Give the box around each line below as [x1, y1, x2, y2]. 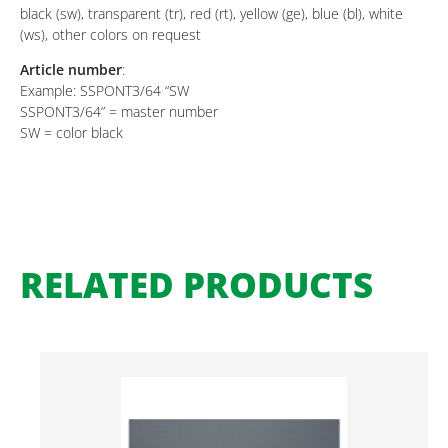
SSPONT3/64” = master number [20, 102, 218, 121]
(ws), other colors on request [20, 25, 201, 44]
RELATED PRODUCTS [20, 261, 373, 308]
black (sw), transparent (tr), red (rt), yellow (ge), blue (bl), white [20, 4, 403, 23]
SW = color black [20, 123, 123, 142]
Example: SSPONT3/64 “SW [20, 81, 189, 100]
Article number [20, 60, 122, 79]
